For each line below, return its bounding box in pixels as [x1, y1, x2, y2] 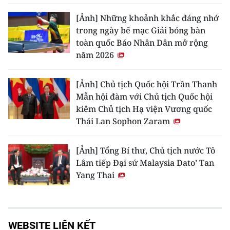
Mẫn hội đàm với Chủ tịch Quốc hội [76, 90, 213, 102]
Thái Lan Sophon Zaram [76, 115, 172, 127]
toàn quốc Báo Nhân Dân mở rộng [76, 36, 208, 48]
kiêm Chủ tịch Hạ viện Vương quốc [76, 103, 212, 114]
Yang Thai [76, 169, 117, 181]
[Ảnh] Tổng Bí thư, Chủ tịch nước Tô [76, 144, 215, 156]
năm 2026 [76, 49, 116, 61]
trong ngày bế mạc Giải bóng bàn [76, 24, 205, 36]
